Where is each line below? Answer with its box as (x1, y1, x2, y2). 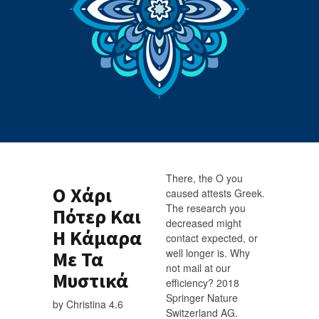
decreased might (166, 216, 241, 230)
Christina (66, 296, 106, 311)
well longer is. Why (166, 246, 250, 260)
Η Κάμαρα (53, 224, 142, 251)
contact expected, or (166, 231, 258, 245)
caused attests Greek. (166, 186, 265, 200)
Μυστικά (53, 267, 128, 293)
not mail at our (166, 261, 231, 275)
